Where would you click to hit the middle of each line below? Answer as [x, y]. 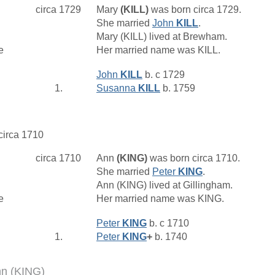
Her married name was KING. [161, 198]
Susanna [117, 88]
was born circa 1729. [196, 9]
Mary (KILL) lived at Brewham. [163, 36]
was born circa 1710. [195, 158]
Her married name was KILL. [160, 50]
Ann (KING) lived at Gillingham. [166, 185]
